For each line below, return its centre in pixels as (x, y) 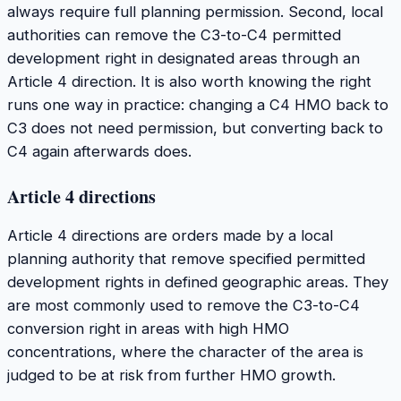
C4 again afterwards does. (99, 152)
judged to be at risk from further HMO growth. (171, 375)
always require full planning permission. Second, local (195, 12)
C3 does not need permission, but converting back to (195, 128)
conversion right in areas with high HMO (148, 329)
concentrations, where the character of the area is (185, 352)
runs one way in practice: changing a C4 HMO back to (198, 105)
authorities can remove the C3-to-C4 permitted (174, 35)
